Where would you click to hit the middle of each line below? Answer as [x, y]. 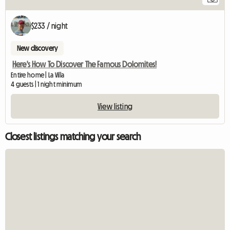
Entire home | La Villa [38, 75]
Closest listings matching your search [73, 137]
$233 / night [50, 26]
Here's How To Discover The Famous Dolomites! [85, 64]
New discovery [37, 49]
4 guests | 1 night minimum [46, 84]
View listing [115, 107]
